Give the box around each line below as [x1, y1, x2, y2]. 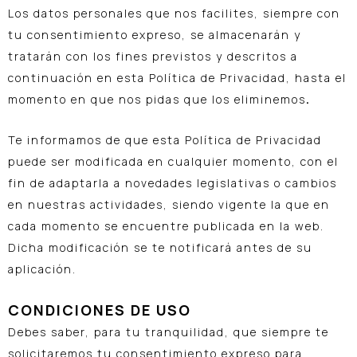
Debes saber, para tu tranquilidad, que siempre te [8, 324, 329, 339]
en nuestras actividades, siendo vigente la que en [8, 197, 330, 213]
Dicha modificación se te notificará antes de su [8, 240, 312, 256]
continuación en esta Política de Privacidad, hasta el [8, 69, 347, 85]
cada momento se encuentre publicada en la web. [8, 218, 324, 234]
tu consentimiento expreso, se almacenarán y [8, 26, 301, 42]
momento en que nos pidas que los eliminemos [8, 91, 306, 107]
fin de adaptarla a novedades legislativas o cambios [8, 175, 337, 191]
